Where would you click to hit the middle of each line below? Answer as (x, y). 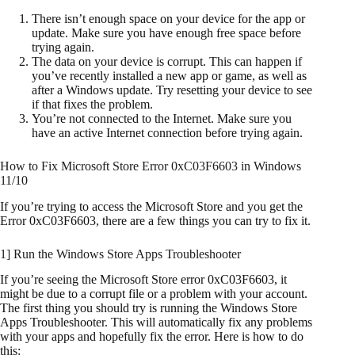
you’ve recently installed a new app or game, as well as (169, 75)
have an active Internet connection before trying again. (167, 132)
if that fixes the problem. (92, 104)
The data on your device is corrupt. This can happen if (167, 61)
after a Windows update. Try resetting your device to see (172, 90)
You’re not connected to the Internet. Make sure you (162, 118)
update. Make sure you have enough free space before (166, 32)
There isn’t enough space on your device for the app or (168, 18)
